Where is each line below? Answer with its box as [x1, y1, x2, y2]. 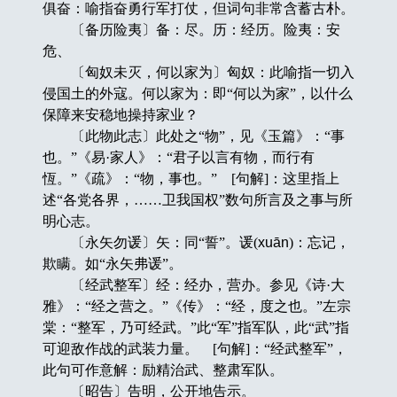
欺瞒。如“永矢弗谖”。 [42, 255, 183, 271]
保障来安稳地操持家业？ [42, 106, 198, 122]
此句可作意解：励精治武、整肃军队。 [42, 362, 284, 378]
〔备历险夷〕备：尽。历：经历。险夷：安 [42, 21, 340, 37]
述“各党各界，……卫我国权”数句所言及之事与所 [42, 191, 353, 207]
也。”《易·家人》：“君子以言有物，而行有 [42, 149, 315, 165]
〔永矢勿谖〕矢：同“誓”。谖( [42, 234, 258, 250]
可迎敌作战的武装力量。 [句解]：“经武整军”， [42, 340, 347, 356]
